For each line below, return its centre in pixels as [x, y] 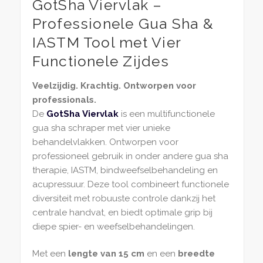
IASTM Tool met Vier [107, 43]
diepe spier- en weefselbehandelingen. [113, 226]
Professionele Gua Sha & [123, 24]
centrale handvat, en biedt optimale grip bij [122, 212]
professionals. [64, 100]
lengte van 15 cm [106, 254]
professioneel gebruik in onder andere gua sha [130, 156]
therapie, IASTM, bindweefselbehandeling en [125, 170]
